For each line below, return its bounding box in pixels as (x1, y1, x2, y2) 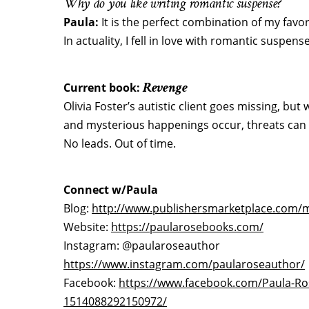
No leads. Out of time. (63, 136, 176, 151)
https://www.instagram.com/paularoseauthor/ (63, 257, 305, 272)
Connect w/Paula (63, 182, 158, 197)
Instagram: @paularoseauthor (63, 238, 220, 253)
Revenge (143, 78, 188, 97)
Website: (63, 219, 111, 235)
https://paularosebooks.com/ (111, 219, 263, 235)
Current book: (63, 80, 143, 95)
